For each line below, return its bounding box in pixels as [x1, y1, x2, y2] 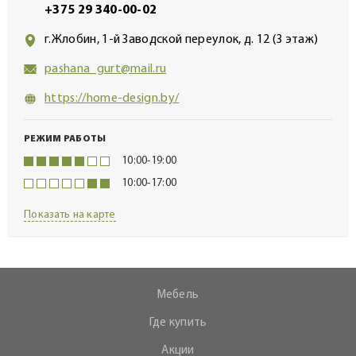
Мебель [157, 289, 199, 301]
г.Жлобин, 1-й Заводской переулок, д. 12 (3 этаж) [44, 33, 319, 46]
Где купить [149, 317, 207, 329]
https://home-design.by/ [44, 92, 180, 105]
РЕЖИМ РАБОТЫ [24, 134, 106, 144]
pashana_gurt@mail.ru [44, 63, 167, 75]
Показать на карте [24, 209, 116, 221]
